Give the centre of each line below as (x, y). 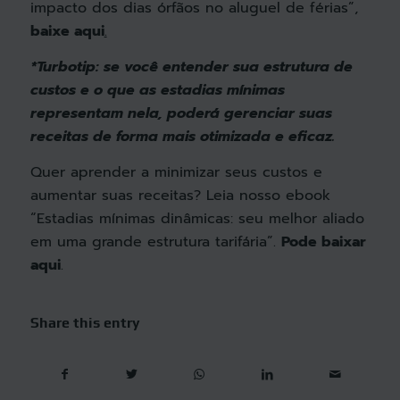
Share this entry (85, 323)
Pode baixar (323, 242)
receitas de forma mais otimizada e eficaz (181, 137)
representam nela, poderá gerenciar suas (181, 113)
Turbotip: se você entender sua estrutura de (194, 67)
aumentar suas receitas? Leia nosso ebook (180, 195)
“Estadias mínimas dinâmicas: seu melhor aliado (197, 218)
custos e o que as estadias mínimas (157, 90)
